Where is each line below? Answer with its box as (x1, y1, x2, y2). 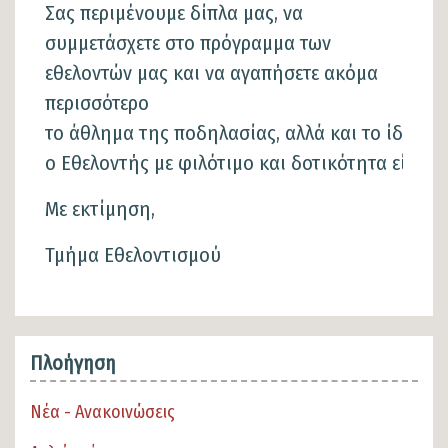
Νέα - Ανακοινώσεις (30, 400, 175, 423)
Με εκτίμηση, (45, 196, 155, 221)
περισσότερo (45, 90, 149, 115)
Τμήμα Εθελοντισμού (45, 242, 221, 267)
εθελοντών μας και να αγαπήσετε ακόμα (45, 60, 378, 85)
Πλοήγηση (30, 350, 116, 375)
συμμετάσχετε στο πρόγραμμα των (45, 30, 331, 55)
